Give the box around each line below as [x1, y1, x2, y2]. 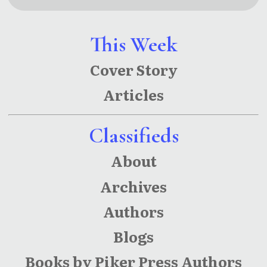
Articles [103, 84, 164, 105]
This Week [89, 31, 178, 57]
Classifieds [88, 122, 179, 148]
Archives [100, 175, 167, 197]
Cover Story [89, 59, 178, 80]
